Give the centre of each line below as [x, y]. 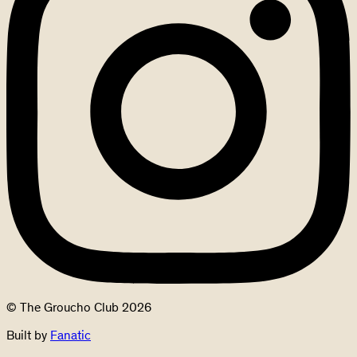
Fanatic [71, 335]
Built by [28, 335]
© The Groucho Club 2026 [79, 307]
